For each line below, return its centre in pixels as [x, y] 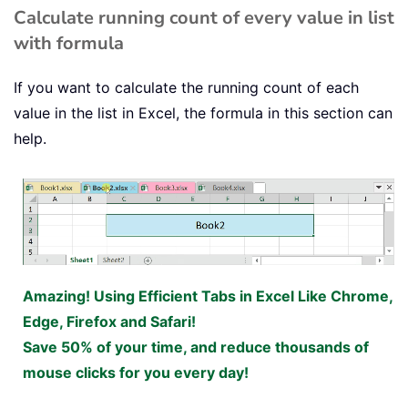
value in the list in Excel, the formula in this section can [203, 112]
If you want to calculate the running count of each [186, 87]
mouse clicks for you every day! [136, 373]
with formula [69, 43]
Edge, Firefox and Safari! [109, 322]
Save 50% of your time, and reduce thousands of [196, 347]
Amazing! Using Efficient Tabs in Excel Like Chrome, [208, 296]
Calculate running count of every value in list [204, 17]
